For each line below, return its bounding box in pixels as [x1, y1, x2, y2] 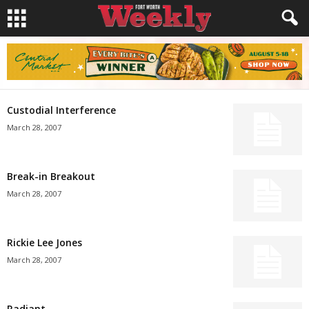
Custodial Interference [7, 103, 116, 117]
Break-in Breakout [7, 170, 95, 183]
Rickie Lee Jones [7, 236, 82, 249]
